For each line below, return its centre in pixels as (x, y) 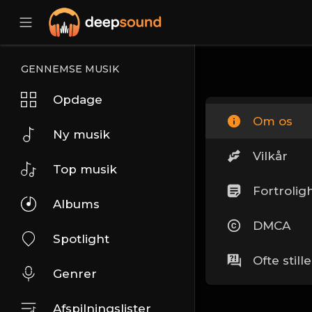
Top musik (85, 169)
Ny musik (81, 134)
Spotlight (81, 239)
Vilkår (270, 156)
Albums (76, 204)
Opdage (78, 100)
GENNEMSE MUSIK (70, 69)
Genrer (75, 274)
